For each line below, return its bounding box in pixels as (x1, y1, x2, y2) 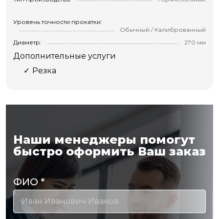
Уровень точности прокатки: (13, 18, 102, 25)
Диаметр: (13, 38, 42, 46)
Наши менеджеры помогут (13, 132, 195, 147)
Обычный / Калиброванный (120, 25, 206, 33)
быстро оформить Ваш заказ (13, 144, 206, 158)
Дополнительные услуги (13, 51, 116, 61)
